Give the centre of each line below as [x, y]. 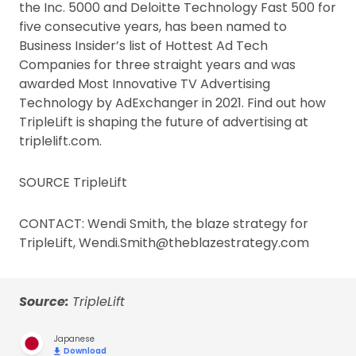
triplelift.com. [60, 141]
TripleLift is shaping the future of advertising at [164, 122]
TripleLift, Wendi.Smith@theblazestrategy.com [164, 243]
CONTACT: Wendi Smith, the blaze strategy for [164, 224]
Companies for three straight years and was [157, 65]
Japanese [74, 339]
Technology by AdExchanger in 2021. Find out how [172, 103]
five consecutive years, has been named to [153, 27]
